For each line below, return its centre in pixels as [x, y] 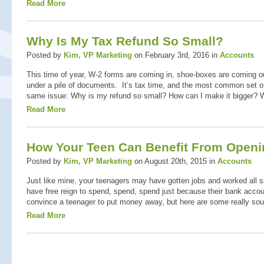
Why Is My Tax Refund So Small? [125, 41]
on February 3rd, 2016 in [176, 55]
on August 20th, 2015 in [174, 161]
